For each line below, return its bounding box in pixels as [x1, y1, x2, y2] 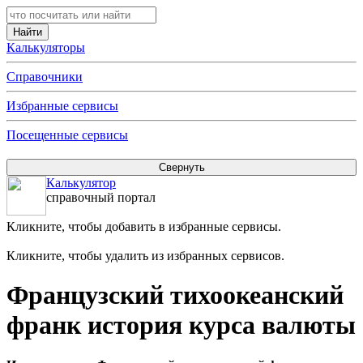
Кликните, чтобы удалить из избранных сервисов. [6, 249, 284, 263]
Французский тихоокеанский [6, 280, 344, 310]
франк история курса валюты [6, 310, 356, 340]
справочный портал [46, 190, 156, 204]
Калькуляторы [6, 41, 85, 54]
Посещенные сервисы [6, 128, 128, 142]
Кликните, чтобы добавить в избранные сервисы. [6, 220, 281, 233]
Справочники [6, 70, 83, 83]
